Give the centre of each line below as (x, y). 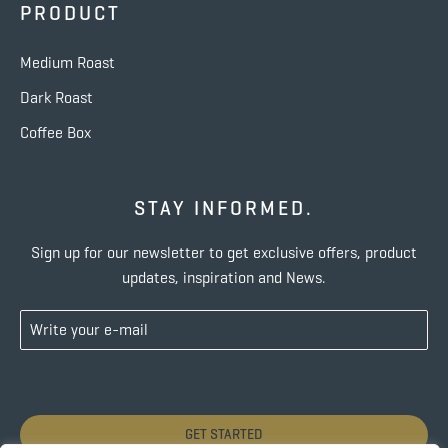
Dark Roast (56, 97)
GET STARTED (224, 434)
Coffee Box (55, 132)
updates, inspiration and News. (224, 277)
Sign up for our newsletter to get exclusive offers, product (224, 252)
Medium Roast (67, 62)
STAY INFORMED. (224, 208)
